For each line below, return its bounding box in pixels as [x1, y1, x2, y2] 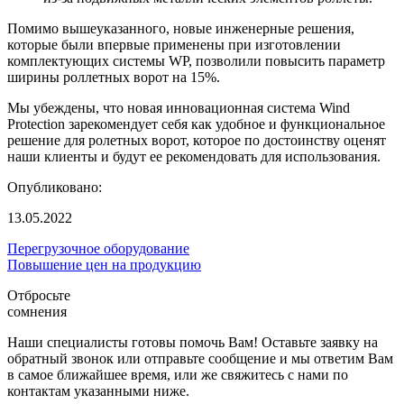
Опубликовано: [7, 179, 102, 196]
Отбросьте [7, 288, 70, 304]
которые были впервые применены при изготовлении [7, 37, 341, 53]
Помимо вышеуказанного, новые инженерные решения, [7, 21, 354, 37]
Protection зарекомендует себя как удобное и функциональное [7, 116, 385, 133]
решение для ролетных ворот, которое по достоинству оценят [7, 133, 386, 149]
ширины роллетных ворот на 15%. [7, 69, 220, 86]
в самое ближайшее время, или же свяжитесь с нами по [7, 367, 348, 383]
